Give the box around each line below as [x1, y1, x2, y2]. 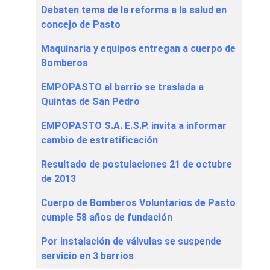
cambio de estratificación [41, 134, 158, 146]
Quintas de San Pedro [41, 96, 140, 108]
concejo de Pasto [41, 19, 121, 31]
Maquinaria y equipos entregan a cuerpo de [41, 43, 236, 55]
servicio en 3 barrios [41, 250, 134, 262]
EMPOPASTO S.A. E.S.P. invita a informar [41, 120, 227, 132]
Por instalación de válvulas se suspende [41, 236, 221, 248]
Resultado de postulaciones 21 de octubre [41, 159, 232, 171]
